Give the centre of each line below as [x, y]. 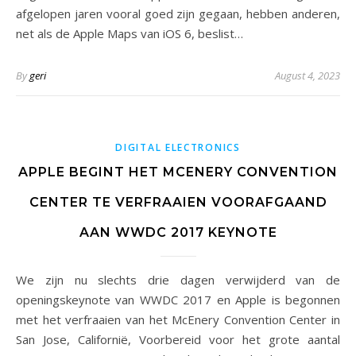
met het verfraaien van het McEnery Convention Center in [178, 319]
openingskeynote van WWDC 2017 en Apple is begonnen [178, 300]
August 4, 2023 [308, 75]
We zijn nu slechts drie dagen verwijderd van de [21, 280]
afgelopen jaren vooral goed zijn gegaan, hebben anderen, [178, 14]
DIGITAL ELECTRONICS [178, 147]
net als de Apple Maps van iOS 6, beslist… [130, 33]
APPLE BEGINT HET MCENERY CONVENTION [178, 172]
